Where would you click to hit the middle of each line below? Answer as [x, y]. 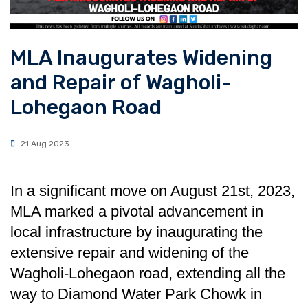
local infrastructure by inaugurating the [136, 232]
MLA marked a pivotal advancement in [137, 211]
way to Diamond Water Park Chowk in [136, 294]
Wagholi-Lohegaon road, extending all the [148, 273]
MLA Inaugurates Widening [141, 58]
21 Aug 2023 [44, 143]
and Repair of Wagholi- [121, 83]
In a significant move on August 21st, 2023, [153, 190]
